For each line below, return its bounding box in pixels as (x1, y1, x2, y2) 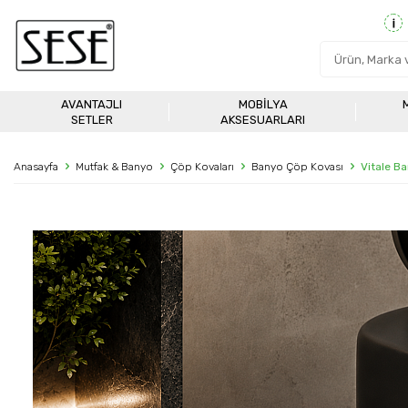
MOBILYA (238, 97, 288, 111)
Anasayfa (14, 160, 58, 173)
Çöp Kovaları (170, 160, 234, 173)
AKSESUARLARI (220, 112, 306, 127)
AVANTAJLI (61, 97, 123, 111)
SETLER (70, 112, 113, 127)
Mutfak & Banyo (76, 160, 153, 173)
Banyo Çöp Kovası (251, 160, 343, 173)
